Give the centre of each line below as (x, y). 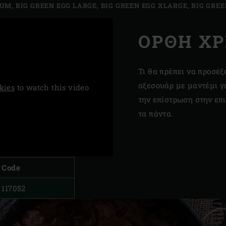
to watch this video (52, 88)
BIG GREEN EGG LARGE (56, 6)
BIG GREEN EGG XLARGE (144, 6)
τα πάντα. (156, 113)
